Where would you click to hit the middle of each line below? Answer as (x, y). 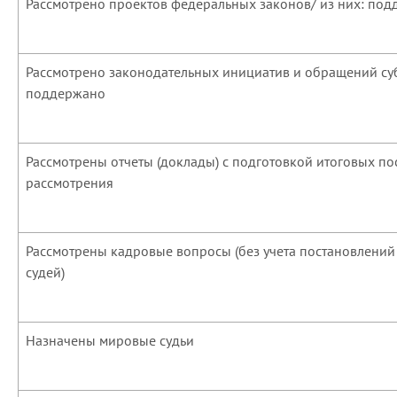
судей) (45, 272)
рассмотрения (70, 183)
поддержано (66, 93)
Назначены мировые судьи (110, 340)
